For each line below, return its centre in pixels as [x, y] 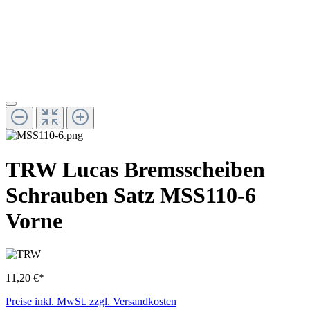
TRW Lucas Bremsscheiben [135, 169]
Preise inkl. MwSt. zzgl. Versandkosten [91, 302]
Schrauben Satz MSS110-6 [131, 195]
